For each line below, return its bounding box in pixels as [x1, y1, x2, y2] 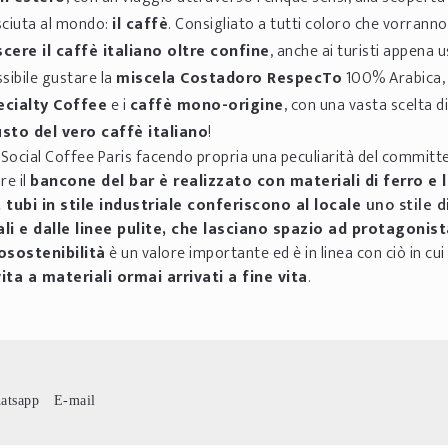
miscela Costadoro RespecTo [116, 65, 342, 93]
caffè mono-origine [129, 92, 284, 120]
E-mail [53, 393, 96, 408]
